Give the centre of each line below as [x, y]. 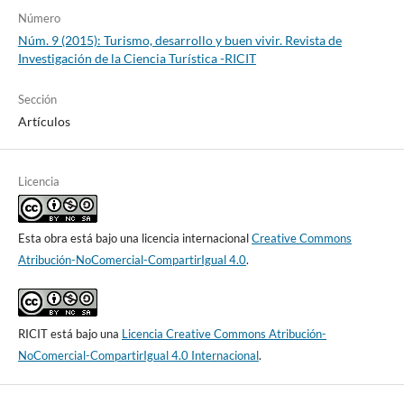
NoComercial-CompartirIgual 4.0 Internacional [138, 355]
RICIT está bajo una [69, 333]
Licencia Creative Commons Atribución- [224, 333]
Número [39, 18]
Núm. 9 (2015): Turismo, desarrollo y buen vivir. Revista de [179, 40]
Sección [37, 99]
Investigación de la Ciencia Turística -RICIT [137, 58]
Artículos [44, 121]
